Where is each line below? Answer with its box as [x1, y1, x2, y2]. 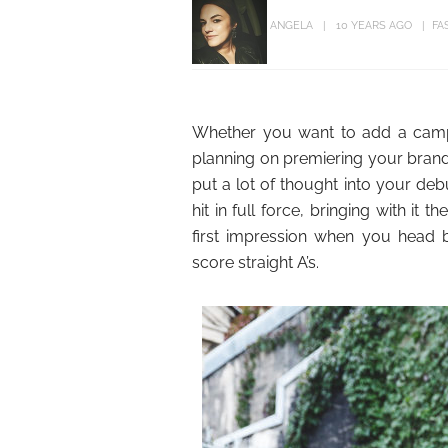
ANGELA [270, 19, 313, 33]
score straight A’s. [192, 253, 319, 272]
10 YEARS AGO [336, 19, 412, 33]
